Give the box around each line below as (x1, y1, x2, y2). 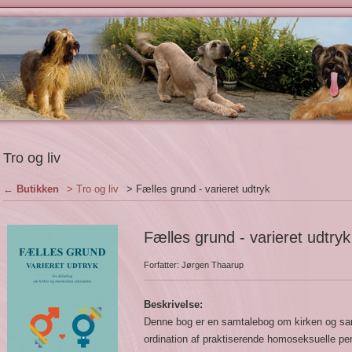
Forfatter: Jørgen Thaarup (144, 260, 244, 269)
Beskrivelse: (144, 299, 203, 310)
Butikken (16, 183, 59, 195)
